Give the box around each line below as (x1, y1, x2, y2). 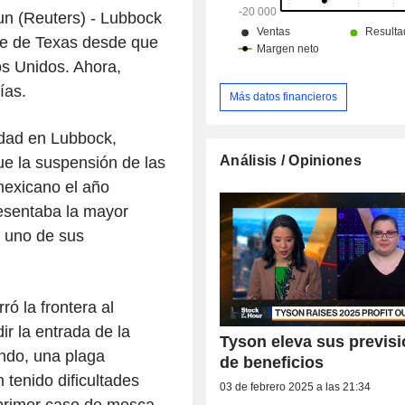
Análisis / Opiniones (220, 152, 362, 168)
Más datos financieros (230, 89, 338, 103)
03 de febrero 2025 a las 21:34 (220, 380, 372, 393)
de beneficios (220, 353, 325, 372)
